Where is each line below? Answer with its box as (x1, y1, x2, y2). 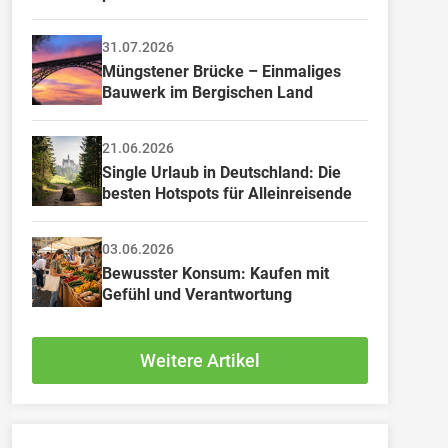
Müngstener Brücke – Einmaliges (102, 61, 345, 81)
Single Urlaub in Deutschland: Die (102, 162, 345, 182)
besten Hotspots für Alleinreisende (102, 183, 352, 203)
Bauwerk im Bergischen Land (102, 82, 313, 102)
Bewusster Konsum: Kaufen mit (102, 263, 333, 283)
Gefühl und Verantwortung (102, 284, 292, 304)
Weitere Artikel (140, 350, 260, 371)
